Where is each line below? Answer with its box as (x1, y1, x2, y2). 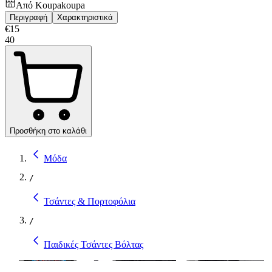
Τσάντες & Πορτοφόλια (44, 195, 135, 206)
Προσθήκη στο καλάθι (10, 126, 87, 135)
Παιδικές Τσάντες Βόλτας (44, 239, 143, 250)
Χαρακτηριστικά (57, 12, 113, 22)
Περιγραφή (10, 12, 47, 22)
